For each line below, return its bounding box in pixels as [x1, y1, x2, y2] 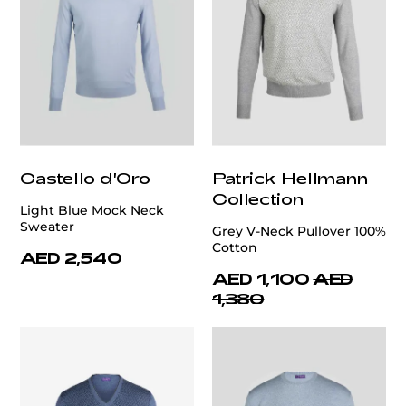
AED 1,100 [212, 269, 310, 288]
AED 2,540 [20, 248, 122, 267]
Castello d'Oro [20, 168, 150, 188]
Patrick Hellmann [212, 168, 368, 188]
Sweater [20, 218, 74, 236]
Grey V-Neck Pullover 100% [212, 223, 386, 240]
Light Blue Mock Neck [20, 202, 164, 219]
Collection [212, 188, 304, 209]
